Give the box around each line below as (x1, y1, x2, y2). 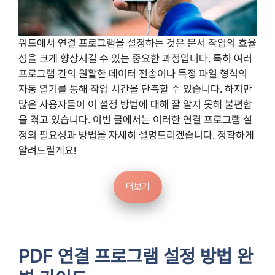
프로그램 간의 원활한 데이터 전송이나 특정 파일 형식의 (18, 68, 247, 80)
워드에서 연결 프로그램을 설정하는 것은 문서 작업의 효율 (18, 37, 257, 50)
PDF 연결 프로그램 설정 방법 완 (18, 246, 253, 268)
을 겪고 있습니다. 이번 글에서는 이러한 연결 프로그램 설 (18, 114, 252, 126)
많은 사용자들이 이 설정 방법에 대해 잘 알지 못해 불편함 (18, 98, 252, 111)
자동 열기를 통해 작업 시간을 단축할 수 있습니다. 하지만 (18, 83, 252, 96)
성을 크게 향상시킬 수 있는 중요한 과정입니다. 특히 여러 (18, 52, 252, 65)
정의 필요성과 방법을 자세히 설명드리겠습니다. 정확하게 (18, 129, 254, 142)
